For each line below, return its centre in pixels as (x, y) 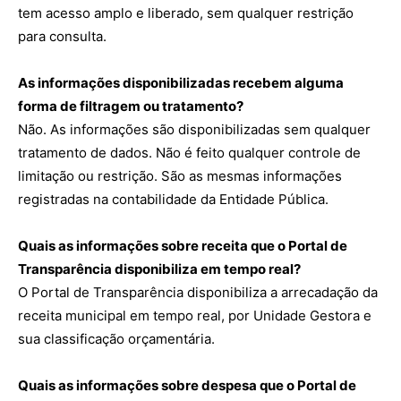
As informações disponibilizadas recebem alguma (181, 83)
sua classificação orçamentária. (116, 339)
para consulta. (62, 36)
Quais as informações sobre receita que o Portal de (183, 246)
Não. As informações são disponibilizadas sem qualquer (194, 129)
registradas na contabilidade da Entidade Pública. (173, 199)
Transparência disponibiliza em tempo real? (159, 269)
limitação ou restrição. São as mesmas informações (180, 176)
